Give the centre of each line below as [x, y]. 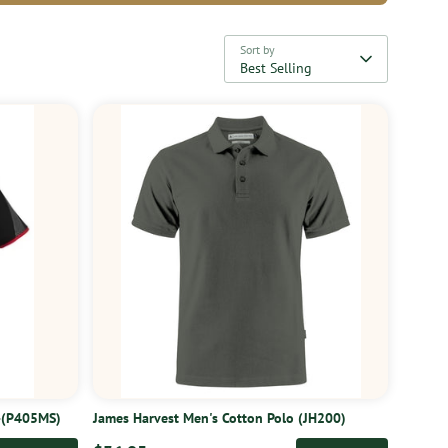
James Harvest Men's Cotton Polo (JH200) [220, 417]
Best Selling [276, 68]
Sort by [258, 49]
